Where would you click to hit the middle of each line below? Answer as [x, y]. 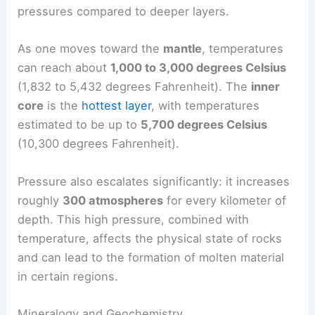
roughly [40, 200]
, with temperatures [206, 106]
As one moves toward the [91, 49]
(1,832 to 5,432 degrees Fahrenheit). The [135, 87]
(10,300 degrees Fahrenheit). [99, 144]
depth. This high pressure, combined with [134, 219]
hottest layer [117, 106]
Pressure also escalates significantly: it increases [154, 181]
